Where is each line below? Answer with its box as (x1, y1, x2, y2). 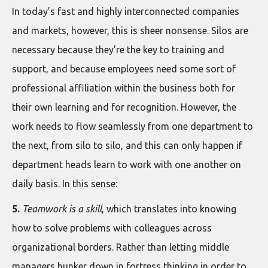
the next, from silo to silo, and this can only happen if (12, 140, 242, 151)
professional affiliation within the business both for (12, 83, 235, 93)
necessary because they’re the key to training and (12, 44, 224, 55)
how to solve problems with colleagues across (12, 223, 212, 233)
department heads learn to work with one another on (12, 159, 241, 170)
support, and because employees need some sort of (12, 63, 236, 74)
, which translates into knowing (102, 203, 236, 214)
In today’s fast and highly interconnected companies (12, 6, 239, 17)
